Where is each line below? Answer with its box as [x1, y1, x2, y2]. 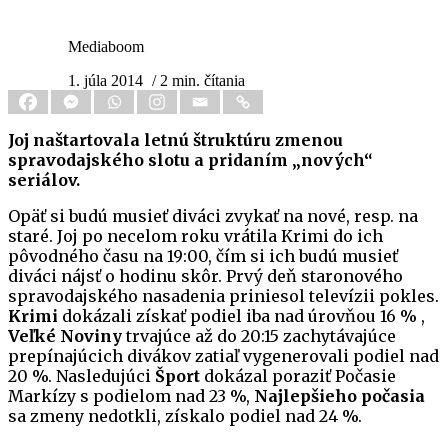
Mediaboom [68, 38, 144, 56]
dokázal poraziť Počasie [200, 366, 396, 387]
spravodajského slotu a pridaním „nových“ [8, 150, 373, 171]
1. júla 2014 [68, 72, 143, 90]
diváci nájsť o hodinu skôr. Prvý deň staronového [8, 266, 403, 287]
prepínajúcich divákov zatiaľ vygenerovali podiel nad [8, 346, 439, 367]
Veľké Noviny [8, 326, 122, 347]
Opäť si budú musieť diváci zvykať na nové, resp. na [8, 206, 418, 227]
